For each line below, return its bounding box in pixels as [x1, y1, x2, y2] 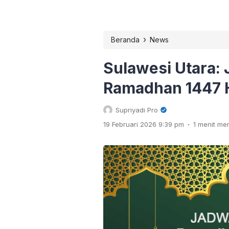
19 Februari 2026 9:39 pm [103, 120, 184, 129]
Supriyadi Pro [116, 106, 158, 114]
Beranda [111, 35, 140, 44]
